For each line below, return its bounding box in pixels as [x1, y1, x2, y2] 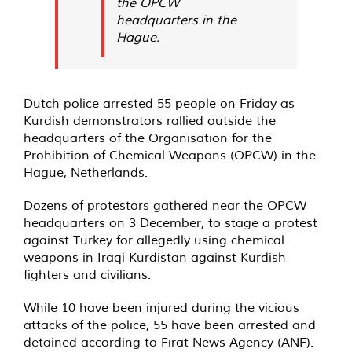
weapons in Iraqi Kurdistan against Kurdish [24, 248, 286, 265]
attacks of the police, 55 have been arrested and [24, 316, 316, 332]
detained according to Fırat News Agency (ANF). [24, 333, 313, 350]
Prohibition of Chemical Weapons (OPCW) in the [24, 146, 316, 163]
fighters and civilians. [24, 266, 151, 282]
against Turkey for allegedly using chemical [24, 231, 284, 247]
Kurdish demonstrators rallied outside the [24, 112, 276, 128]
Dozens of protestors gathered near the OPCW [24, 196, 306, 213]
